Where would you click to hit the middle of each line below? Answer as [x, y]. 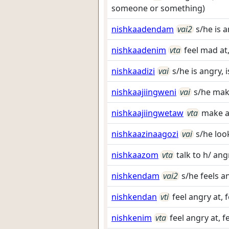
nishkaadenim [139, 50]
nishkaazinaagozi [145, 134]
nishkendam [135, 176]
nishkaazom [135, 155]
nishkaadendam [143, 29]
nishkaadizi [133, 71]
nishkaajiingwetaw [147, 113]
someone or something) [158, 8]
